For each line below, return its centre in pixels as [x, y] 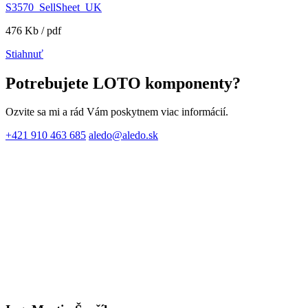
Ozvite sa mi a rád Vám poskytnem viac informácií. [117, 112]
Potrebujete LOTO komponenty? [123, 83]
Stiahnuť [24, 54]
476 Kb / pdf [33, 30]
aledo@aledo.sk [123, 135]
